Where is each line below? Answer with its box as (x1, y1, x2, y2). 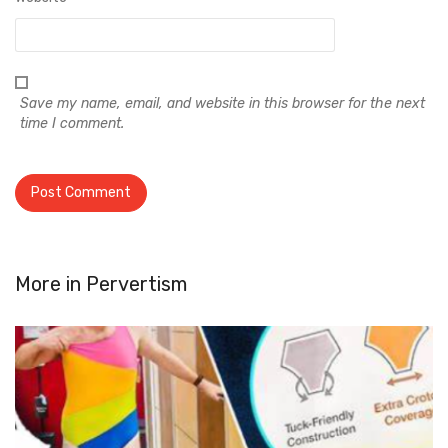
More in (15, 272, 86, 297)
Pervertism (86, 272, 187, 297)
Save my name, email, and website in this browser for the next (20, 95, 425, 113)
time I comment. (20, 115, 124, 133)
